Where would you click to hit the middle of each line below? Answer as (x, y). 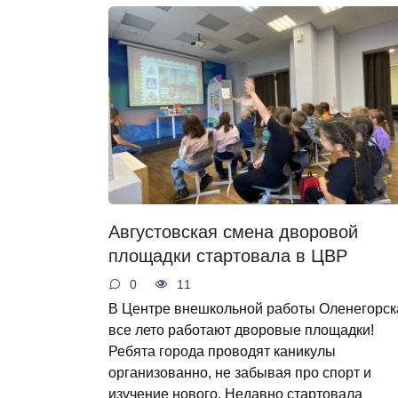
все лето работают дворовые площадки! (241, 330)
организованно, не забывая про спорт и (240, 373)
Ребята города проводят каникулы (222, 351)
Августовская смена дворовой (233, 231)
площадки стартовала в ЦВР (228, 255)
